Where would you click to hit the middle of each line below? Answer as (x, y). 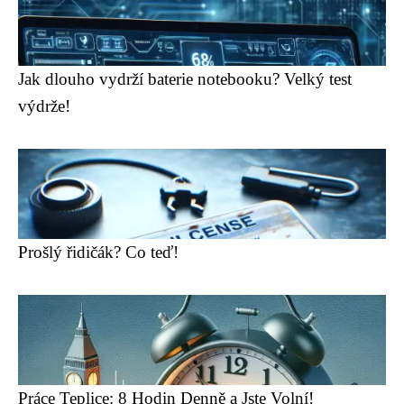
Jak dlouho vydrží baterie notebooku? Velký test (185, 79)
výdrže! (44, 106)
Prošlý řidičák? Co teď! (98, 252)
